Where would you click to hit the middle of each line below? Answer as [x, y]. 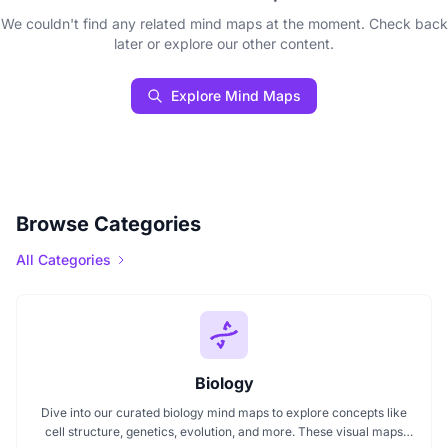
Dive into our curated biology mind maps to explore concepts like [224, 412]
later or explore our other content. [224, 43]
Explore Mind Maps [236, 95]
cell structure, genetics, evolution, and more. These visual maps [224, 431]
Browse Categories [108, 224]
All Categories [63, 259]
